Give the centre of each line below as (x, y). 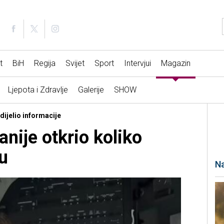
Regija (44, 63)
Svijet (75, 63)
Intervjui (137, 63)
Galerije (91, 90)
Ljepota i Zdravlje (38, 90)
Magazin (175, 63)
